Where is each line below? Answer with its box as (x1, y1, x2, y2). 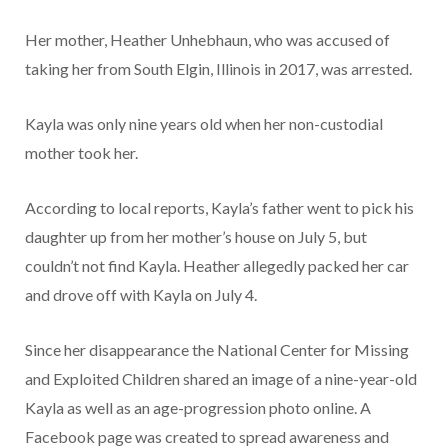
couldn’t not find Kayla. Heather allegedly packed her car (25, 256, 409, 276)
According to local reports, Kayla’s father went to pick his (25, 198, 414, 218)
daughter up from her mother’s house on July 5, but (25, 227, 367, 247)
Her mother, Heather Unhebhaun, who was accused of (25, 30, 390, 50)
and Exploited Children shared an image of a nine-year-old (25, 369, 417, 389)
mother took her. (25, 143, 138, 163)
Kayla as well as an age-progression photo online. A (25, 398, 371, 418)
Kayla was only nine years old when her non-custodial (25, 114, 383, 134)
